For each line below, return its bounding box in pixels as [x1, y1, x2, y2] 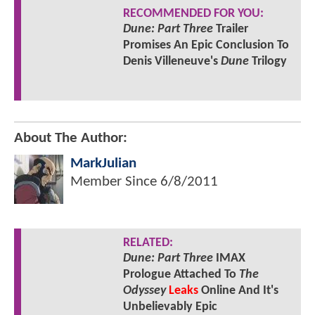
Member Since [70, 174, 160, 190]
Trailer [212, 22, 248, 36]
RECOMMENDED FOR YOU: [122, 7, 264, 20]
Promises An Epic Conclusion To [122, 38, 289, 52]
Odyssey [122, 284, 166, 298]
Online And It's [198, 284, 278, 298]
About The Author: [14, 131, 127, 146]
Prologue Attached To [122, 268, 239, 282]
